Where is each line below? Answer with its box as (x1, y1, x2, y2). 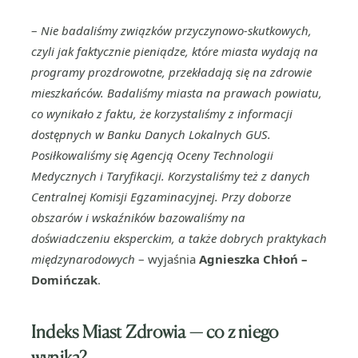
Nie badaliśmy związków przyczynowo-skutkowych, (41, 22, 312, 38)
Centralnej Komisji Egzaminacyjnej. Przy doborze (31, 189, 291, 205)
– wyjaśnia (135, 251, 199, 267)
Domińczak (31, 272, 97, 288)
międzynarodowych (31, 251, 135, 267)
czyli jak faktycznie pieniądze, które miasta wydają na (31, 43, 318, 59)
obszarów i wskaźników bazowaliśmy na (31, 209, 245, 225)
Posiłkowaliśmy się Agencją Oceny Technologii (31, 147, 273, 163)
